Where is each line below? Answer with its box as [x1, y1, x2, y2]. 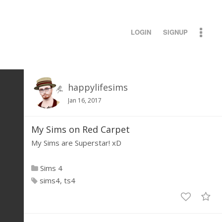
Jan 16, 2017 [68, 96, 102, 105]
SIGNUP [163, 27, 188, 37]
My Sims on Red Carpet [31, 123, 130, 135]
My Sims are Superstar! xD [31, 138, 121, 148]
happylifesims [68, 81, 128, 93]
